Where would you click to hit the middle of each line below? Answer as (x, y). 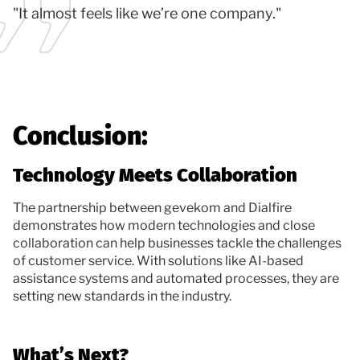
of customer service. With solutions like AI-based (158, 260)
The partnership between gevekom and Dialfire (152, 207)
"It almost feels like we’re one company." (147, 14)
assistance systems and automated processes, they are (176, 278)
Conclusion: (80, 135)
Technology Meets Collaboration (155, 175)
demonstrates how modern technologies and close (164, 225)
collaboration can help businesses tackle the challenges (177, 243)
